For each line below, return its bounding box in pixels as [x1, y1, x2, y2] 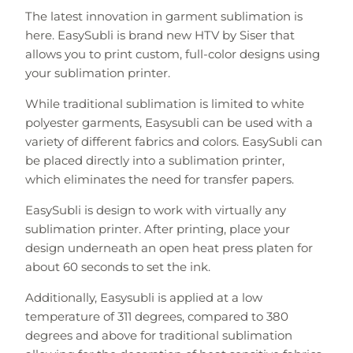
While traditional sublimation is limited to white [24, 95, 304, 111]
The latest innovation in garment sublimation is [24, 8, 303, 24]
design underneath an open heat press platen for [24, 240, 313, 255]
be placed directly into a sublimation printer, [24, 152, 284, 168]
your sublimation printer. [24, 65, 170, 80]
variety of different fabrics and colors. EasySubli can [24, 133, 322, 149]
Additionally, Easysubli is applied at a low [24, 289, 262, 305]
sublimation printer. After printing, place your [24, 221, 290, 236]
